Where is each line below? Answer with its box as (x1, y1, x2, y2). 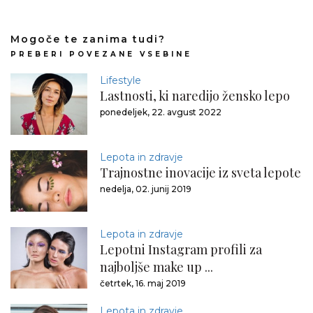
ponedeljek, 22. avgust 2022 (100, 106, 221, 117)
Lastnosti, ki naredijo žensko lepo (100, 87, 290, 104)
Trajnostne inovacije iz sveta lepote (100, 163, 301, 181)
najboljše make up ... (100, 258, 213, 275)
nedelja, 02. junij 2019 (100, 183, 191, 194)
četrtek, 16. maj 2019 (100, 277, 186, 289)
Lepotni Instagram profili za (100, 240, 262, 258)
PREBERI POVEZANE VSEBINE (10, 49, 192, 59)
